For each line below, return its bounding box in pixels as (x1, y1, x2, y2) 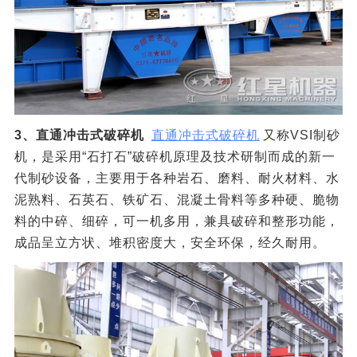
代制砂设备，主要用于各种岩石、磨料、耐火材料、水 (14, 171, 339, 185)
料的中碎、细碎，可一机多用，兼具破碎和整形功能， (14, 214, 339, 228)
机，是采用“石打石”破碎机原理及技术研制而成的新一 (14, 149, 335, 163)
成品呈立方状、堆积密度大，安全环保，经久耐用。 (14, 235, 326, 249)
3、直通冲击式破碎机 (14, 127, 144, 142)
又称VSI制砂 (262, 127, 340, 142)
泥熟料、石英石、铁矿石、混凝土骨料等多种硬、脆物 (14, 192, 339, 206)
